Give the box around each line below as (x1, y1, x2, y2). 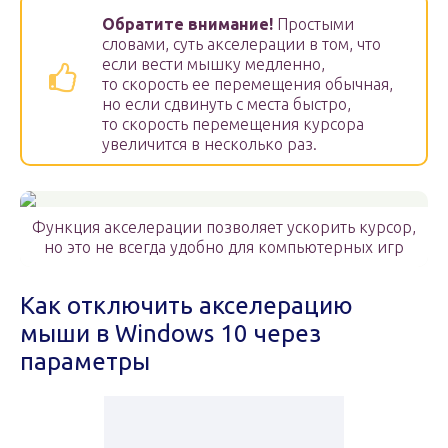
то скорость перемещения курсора (102, 115, 364, 134)
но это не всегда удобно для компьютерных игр (44, 238, 404, 257)
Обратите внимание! (102, 15, 273, 34)
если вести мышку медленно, (102, 55, 325, 74)
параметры (20, 348, 150, 376)
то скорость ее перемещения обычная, (102, 75, 393, 94)
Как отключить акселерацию (20, 292, 353, 320)
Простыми (273, 15, 354, 34)
